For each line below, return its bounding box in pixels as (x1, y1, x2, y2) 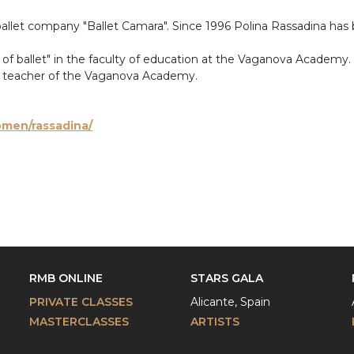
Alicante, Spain (190, 295, 270, 309)
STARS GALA (190, 271, 263, 285)
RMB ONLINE (29, 271, 104, 285)
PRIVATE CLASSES (29, 295, 134, 309)
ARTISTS (190, 314, 239, 329)
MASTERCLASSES (29, 314, 130, 329)
